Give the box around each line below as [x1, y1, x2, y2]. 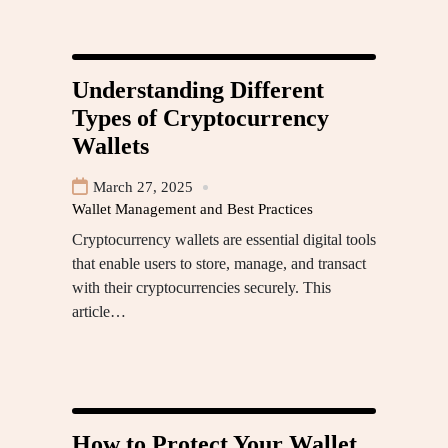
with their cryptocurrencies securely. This [72, 279, 331, 297]
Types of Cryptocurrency [72, 105, 329, 132]
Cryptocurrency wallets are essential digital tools [72, 231, 376, 249]
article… [72, 303, 126, 321]
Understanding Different [72, 77, 324, 104]
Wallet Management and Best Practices [72, 201, 313, 218]
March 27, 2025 [93, 179, 193, 196]
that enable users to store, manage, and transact [72, 255, 366, 273]
